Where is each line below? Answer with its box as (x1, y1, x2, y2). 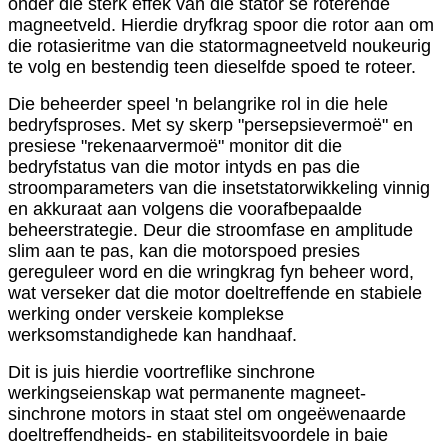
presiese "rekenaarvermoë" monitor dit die (8, 136, 342, 157)
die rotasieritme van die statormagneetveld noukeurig (8, 36, 431, 57)
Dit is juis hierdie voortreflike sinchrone (8, 362, 315, 383)
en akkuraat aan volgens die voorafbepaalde (8, 199, 362, 220)
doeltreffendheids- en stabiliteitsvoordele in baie (8, 425, 388, 446)
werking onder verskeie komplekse (8, 304, 284, 325)
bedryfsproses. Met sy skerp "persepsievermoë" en (8, 115, 413, 136)
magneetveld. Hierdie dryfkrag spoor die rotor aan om (8, 15, 434, 36)
